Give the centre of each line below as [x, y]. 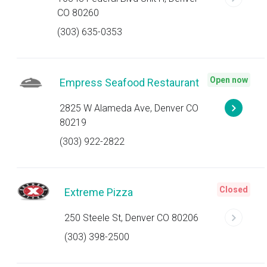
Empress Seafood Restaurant [129, 83]
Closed [234, 190]
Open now [229, 80]
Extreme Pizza [99, 192]
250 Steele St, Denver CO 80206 [131, 218]
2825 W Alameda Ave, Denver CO [129, 108]
